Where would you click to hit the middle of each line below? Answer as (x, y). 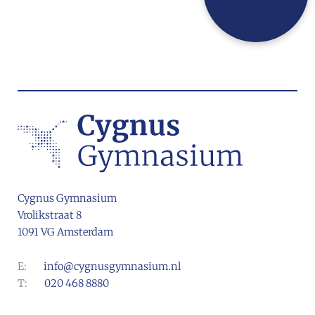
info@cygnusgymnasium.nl (112, 267)
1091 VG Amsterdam (65, 232)
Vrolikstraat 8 (50, 216)
